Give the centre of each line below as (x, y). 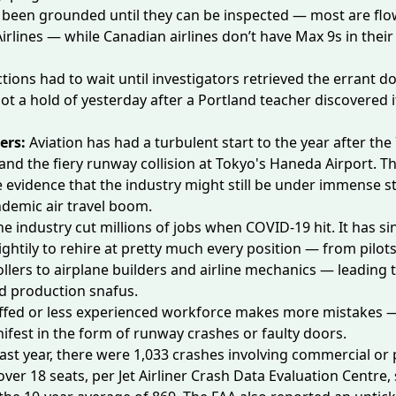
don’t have (257, 36)
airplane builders (110, 270)
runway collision (141, 164)
